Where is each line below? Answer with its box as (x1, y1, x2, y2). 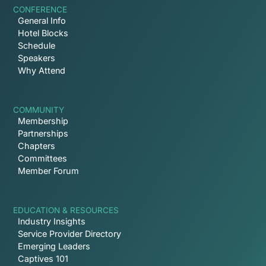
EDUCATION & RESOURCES (13, 205, 119, 215)
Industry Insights (18, 216, 86, 226)
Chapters (18, 140, 56, 151)
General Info (18, 15, 66, 26)
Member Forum (18, 165, 80, 176)
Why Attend (18, 65, 66, 75)
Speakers (18, 52, 56, 63)
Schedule (18, 40, 56, 50)
